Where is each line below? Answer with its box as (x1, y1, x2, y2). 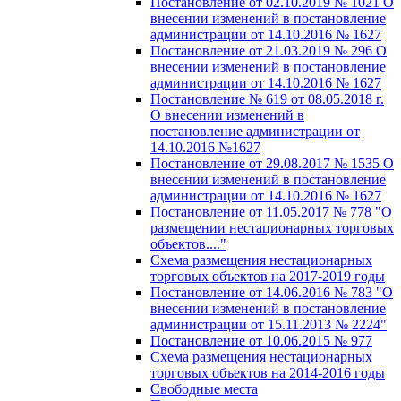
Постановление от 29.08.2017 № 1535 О (150, 155, 394, 171)
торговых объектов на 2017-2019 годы (150, 268, 385, 284)
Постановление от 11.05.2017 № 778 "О (150, 203, 392, 219)
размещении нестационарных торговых (150, 219, 394, 235)
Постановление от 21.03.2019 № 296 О (150, 42, 387, 58)
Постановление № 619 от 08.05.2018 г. (150, 90, 384, 107)
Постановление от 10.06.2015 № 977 (150, 332, 372, 348)
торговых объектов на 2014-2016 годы (150, 364, 385, 380)
